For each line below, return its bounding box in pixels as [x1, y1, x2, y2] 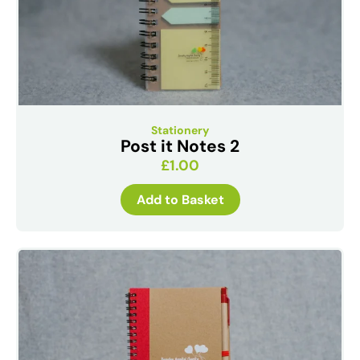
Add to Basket [136, 190, 224, 208]
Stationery [151, 122, 209, 137]
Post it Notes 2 [121, 134, 239, 157]
